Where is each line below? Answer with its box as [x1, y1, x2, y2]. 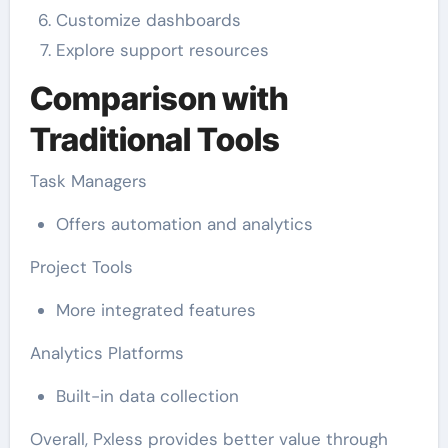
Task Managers [29, 170, 147, 193]
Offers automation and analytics [55, 213, 313, 236]
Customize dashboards [55, 8, 241, 31]
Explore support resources [55, 38, 269, 61]
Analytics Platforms [29, 342, 184, 365]
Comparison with [29, 78, 289, 118]
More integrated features [55, 299, 256, 322]
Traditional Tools [29, 119, 280, 159]
